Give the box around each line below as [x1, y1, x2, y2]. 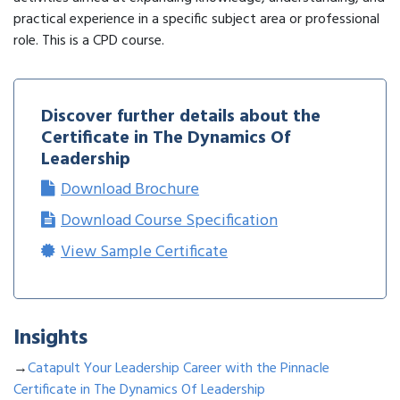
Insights [13, 321, 87, 356]
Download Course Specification [61, 208, 278, 235]
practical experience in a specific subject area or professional [13, 8, 379, 32]
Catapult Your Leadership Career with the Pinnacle [28, 357, 329, 381]
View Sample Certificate [61, 239, 228, 266]
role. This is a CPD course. [13, 29, 164, 54]
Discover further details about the [41, 103, 321, 132]
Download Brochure [61, 177, 199, 204]
